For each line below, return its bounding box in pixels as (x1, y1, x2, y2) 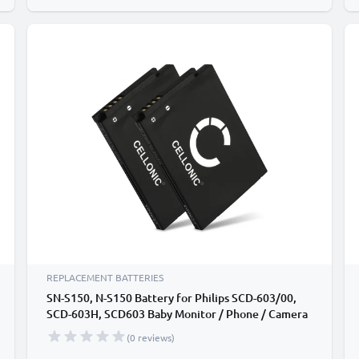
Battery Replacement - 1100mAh (46, 322, 214, 337)
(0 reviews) (127, 331, 175, 344)
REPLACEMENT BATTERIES (46, 271, 163, 284)
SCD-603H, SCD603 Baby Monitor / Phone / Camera (46, 306, 308, 321)
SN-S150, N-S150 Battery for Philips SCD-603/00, (46, 290, 296, 305)
